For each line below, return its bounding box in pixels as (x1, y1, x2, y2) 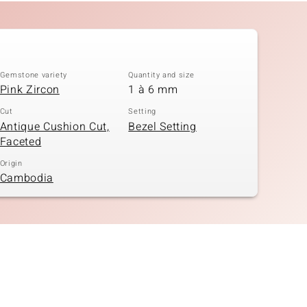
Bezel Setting (128, 118, 197, 135)
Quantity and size (128, 69, 195, 81)
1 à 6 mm (128, 82, 178, 99)
